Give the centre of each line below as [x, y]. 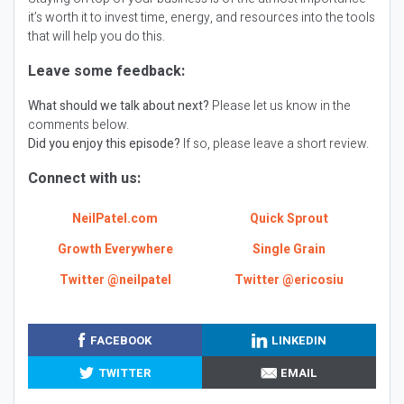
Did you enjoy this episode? [104, 144]
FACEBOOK [120, 340]
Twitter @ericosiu [289, 280]
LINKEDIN [299, 340]
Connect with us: [84, 179]
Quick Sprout [289, 219]
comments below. [78, 125]
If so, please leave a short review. [275, 144]
